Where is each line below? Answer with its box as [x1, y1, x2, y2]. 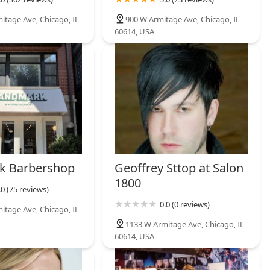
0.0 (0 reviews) [160, 199, 210, 210]
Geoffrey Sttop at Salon [115, 160, 244, 177]
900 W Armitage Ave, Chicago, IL [125, 14, 240, 25]
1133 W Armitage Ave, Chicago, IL [125, 219, 245, 230]
